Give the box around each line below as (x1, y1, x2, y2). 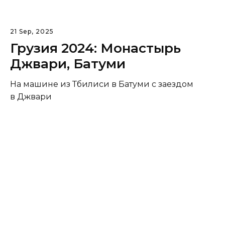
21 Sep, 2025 (10, 27, 54, 35)
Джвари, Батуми (10, 55, 126, 72)
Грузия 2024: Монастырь (10, 40, 181, 56)
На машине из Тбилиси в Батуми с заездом (10, 79, 193, 89)
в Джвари (10, 91, 52, 101)
